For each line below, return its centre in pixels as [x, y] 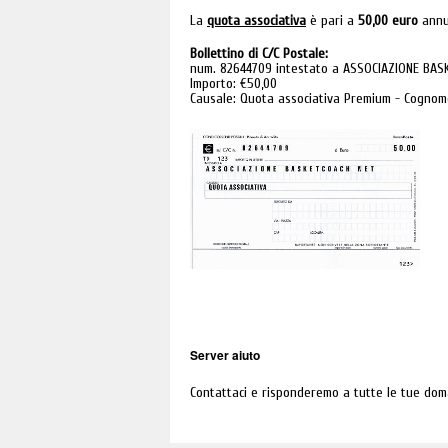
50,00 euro [388, 20]
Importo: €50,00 [233, 83]
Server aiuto [225, 355]
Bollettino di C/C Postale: [259, 53]
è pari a [332, 20]
